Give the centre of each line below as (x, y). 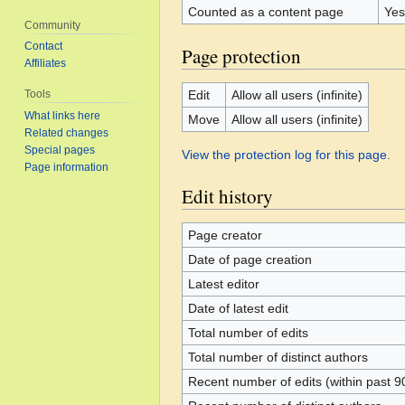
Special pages (60, 151)
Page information (67, 168)
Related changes (67, 133)
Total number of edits (248, 333)
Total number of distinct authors (278, 357)
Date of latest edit (238, 308)
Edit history (227, 196)
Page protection (241, 56)
